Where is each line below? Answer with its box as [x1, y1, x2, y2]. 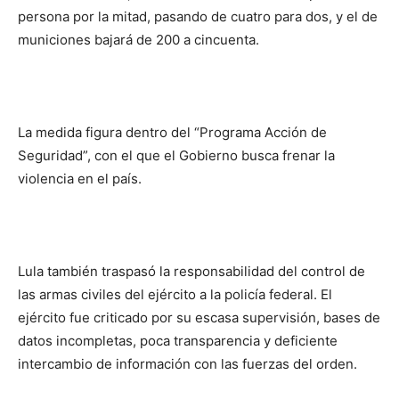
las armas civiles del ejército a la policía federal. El [18, 286, 332, 303]
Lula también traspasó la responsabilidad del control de [18, 263, 365, 280]
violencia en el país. [18, 170, 142, 187]
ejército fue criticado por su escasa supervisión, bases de [18, 309, 380, 326]
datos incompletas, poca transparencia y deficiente [18, 332, 338, 349]
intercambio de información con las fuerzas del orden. [18, 355, 357, 372]
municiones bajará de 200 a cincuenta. [18, 31, 259, 48]
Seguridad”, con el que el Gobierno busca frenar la [18, 147, 335, 164]
